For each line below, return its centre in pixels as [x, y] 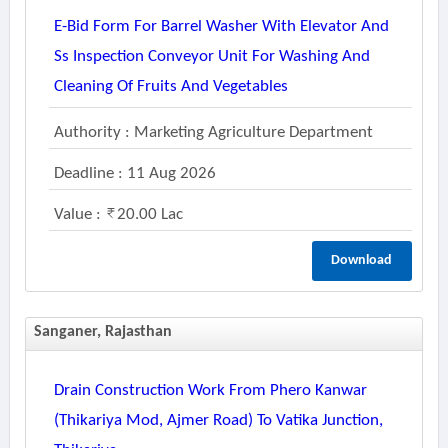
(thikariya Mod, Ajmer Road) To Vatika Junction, [218, 420]
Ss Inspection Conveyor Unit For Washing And [211, 56]
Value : [79, 214]
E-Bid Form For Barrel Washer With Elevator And [221, 26]
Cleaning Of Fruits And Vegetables [170, 86]
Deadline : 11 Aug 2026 [134, 173]
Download [362, 260]
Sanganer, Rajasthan [102, 332]
